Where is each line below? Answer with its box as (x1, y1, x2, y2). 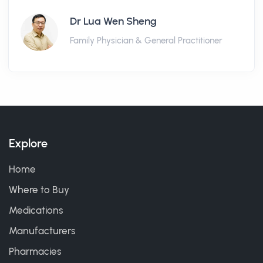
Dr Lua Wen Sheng (70, 15, 157, 28)
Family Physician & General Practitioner (70, 35, 222, 46)
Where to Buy (9, 184, 69, 195)
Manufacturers (9, 225, 76, 237)
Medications (9, 204, 63, 216)
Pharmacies (9, 245, 62, 257)
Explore (9, 136, 48, 150)
